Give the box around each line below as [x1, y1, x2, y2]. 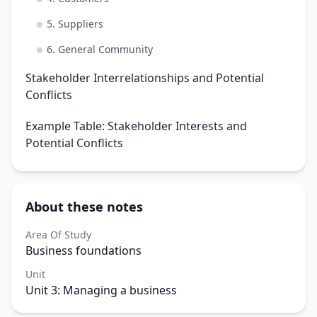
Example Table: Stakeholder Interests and [25, 118, 247, 134]
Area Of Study [25, 228, 91, 241]
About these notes [25, 198, 143, 215]
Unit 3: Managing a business [25, 282, 177, 298]
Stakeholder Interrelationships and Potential [25, 70, 264, 86]
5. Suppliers [47, 17, 103, 30]
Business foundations [25, 243, 142, 258]
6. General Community [47, 42, 153, 56]
